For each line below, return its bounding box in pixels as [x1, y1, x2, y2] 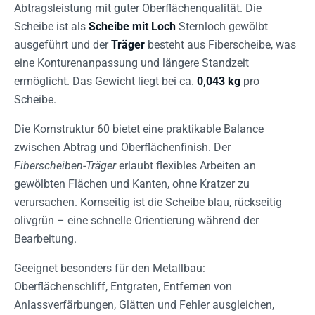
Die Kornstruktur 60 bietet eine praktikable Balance [14, 122, 264, 136]
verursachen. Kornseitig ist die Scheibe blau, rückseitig [14, 195, 282, 209]
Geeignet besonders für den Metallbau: [14, 261, 205, 275]
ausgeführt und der [14, 37, 111, 51]
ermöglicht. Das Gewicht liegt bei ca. [14, 74, 197, 88]
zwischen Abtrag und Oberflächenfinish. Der [14, 140, 231, 154]
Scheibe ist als [14, 19, 89, 33]
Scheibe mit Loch [89, 19, 176, 33]
